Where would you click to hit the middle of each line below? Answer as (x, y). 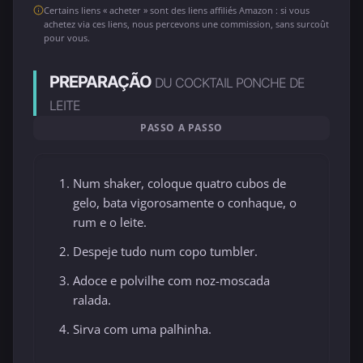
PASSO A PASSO (181, 128)
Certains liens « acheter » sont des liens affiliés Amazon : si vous (177, 10)
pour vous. (67, 38)
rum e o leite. (110, 222)
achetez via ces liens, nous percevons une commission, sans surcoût (186, 24)
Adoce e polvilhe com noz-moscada (171, 281)
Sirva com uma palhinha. (142, 329)
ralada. (92, 300)
